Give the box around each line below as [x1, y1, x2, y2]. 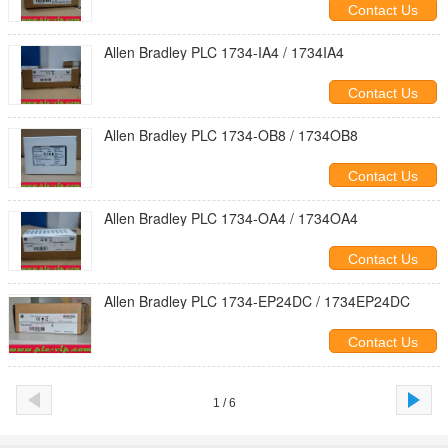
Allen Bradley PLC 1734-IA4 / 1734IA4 [104, 42, 344, 62]
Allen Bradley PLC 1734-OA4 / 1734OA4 [104, 208, 358, 228]
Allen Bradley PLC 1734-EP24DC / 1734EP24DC [104, 291, 410, 311]
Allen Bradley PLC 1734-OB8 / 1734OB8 [104, 125, 358, 145]
